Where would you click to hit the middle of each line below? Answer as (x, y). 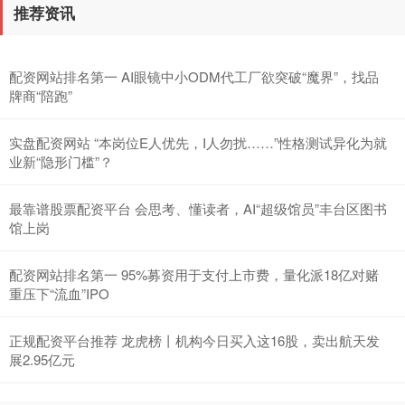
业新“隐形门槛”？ (61, 161)
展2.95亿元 (42, 359)
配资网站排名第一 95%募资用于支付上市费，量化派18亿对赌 (194, 274)
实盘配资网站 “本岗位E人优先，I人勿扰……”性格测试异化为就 (198, 142)
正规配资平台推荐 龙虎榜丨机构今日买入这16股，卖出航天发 (194, 340)
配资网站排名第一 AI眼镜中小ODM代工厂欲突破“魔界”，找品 (194, 76)
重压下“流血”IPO (59, 293)
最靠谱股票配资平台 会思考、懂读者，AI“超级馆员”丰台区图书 (198, 208)
